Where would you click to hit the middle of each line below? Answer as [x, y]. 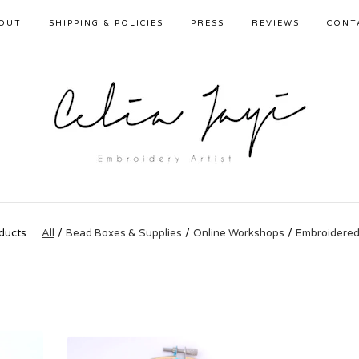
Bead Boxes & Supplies [124, 233]
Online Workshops [239, 233]
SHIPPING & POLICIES [106, 23]
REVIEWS [275, 23]
